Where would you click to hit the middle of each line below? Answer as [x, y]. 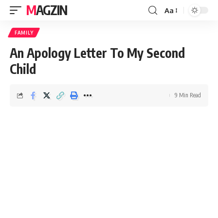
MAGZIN [51, 10]
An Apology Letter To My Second [97, 53]
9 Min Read [188, 95]
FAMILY [24, 33]
